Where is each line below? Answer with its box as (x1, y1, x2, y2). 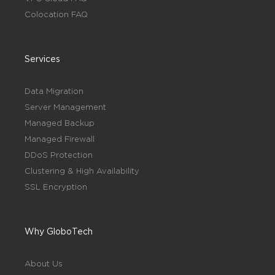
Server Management (25, 103, 106, 112)
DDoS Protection (25, 150, 93, 160)
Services (25, 54, 60, 64)
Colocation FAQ (25, 10, 88, 19)
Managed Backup (25, 118, 95, 128)
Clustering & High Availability (25, 166, 139, 176)
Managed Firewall (25, 134, 95, 144)
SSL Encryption (25, 182, 87, 192)
